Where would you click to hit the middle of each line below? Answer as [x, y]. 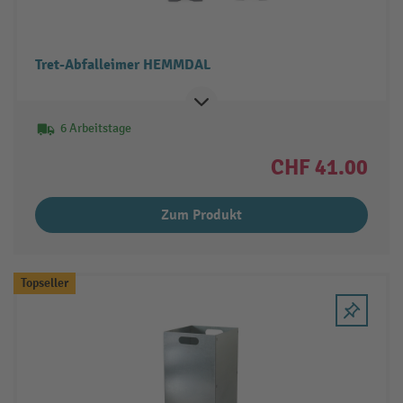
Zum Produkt [201, 215]
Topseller [44, 282]
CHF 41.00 [320, 168]
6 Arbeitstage [95, 129]
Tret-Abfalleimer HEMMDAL [122, 65]
